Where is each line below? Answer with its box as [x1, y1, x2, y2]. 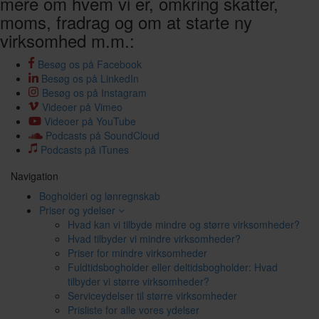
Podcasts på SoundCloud [46, 128, 159, 142]
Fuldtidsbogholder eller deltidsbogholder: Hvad [68, 260, 278, 274]
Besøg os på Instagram [42, 85, 147, 100]
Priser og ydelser [39, 203, 118, 217]
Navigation [11, 169, 58, 183]
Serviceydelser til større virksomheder [68, 288, 237, 303]
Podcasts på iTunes [41, 142, 129, 157]
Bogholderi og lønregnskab [39, 189, 160, 203]
